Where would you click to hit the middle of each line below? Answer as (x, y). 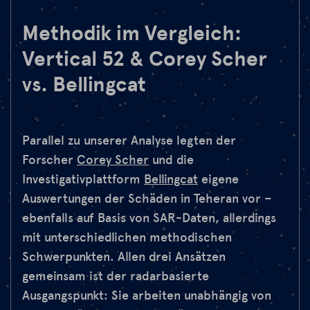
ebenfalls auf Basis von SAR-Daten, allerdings (149, 218)
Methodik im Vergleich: (132, 34)
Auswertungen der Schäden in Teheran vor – (147, 199)
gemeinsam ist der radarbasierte (116, 276)
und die (171, 160)
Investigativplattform (83, 180)
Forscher (49, 160)
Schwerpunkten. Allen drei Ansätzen (124, 257)
